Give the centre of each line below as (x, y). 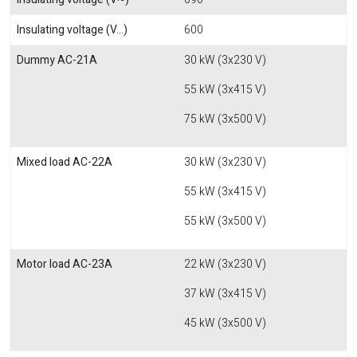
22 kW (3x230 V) (225, 264)
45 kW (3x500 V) (225, 323)
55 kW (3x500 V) (225, 221)
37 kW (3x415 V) (225, 294)
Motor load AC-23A (65, 264)
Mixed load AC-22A (65, 162)
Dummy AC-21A (57, 60)
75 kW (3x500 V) (225, 119)
